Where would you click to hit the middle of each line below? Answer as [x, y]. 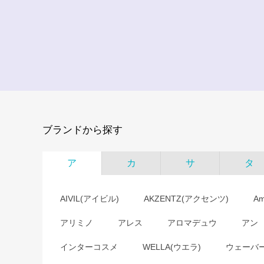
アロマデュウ [192, 223]
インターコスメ [89, 247]
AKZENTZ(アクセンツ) [186, 199]
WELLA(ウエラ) [172, 247]
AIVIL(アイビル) [90, 199]
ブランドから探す [82, 130]
